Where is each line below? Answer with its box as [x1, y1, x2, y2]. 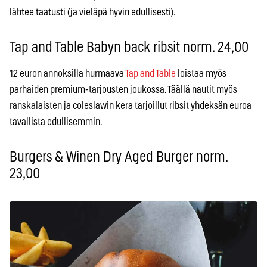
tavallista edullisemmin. [10, 117, 104, 127]
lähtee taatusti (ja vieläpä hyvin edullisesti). [10, 7, 176, 17]
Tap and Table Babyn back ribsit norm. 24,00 [10, 41, 249, 55]
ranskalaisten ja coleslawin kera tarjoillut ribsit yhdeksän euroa [10, 101, 252, 111]
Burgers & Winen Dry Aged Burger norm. [10, 150, 228, 164]
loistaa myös [176, 69, 226, 79]
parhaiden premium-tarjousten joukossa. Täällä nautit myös [10, 85, 237, 95]
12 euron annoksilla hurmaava [10, 69, 125, 79]
